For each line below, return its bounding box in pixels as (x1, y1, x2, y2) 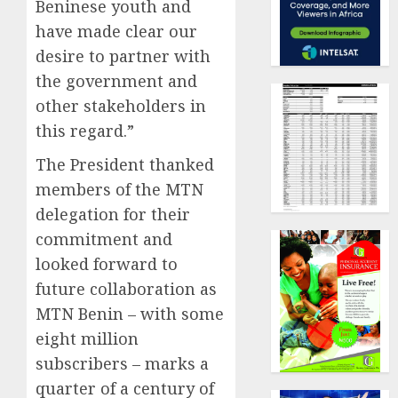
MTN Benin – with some (36, 303, 224, 325)
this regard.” (36, 120, 134, 142)
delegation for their (36, 203, 190, 226)
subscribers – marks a (36, 353, 209, 375)
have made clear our (36, 20, 197, 43)
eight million (36, 328, 139, 350)
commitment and (36, 228, 172, 251)
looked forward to (36, 253, 178, 275)
